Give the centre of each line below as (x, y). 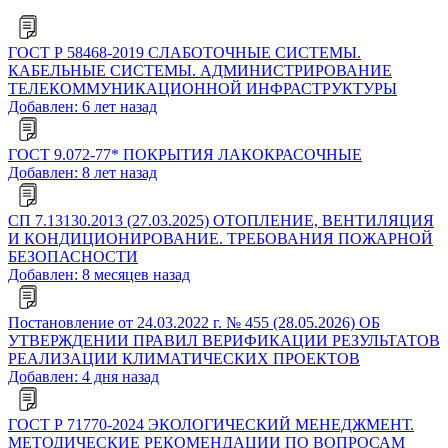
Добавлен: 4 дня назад (83, 377)
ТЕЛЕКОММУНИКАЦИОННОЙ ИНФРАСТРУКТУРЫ (202, 89)
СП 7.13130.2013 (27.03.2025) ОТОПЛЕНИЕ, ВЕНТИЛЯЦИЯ (221, 221)
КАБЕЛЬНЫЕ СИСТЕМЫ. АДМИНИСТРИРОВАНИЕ (200, 71)
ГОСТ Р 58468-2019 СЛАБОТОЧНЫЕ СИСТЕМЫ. (184, 53)
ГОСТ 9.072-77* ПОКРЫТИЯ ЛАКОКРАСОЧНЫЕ (185, 155)
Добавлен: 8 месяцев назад (99, 275)
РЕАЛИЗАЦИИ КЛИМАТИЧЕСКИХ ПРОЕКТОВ (184, 359)
